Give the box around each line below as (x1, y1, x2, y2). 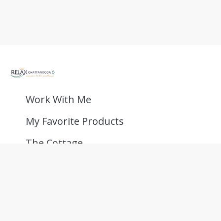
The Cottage (26, 136, 83, 149)
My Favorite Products (26, 114, 124, 128)
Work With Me (26, 92, 91, 106)
